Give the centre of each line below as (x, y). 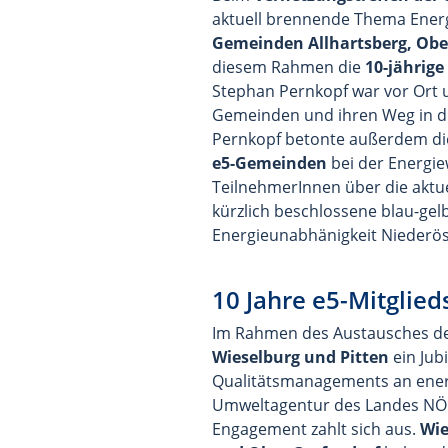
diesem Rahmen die (288, 67)
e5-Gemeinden (269, 163)
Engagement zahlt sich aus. (316, 429)
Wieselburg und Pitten (300, 357)
